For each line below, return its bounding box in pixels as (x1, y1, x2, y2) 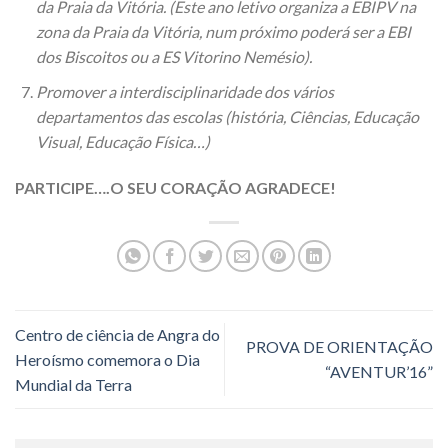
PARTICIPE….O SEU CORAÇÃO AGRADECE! (15, 177, 336, 197)
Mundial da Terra (15, 374, 132, 394)
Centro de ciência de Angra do (15, 324, 220, 344)
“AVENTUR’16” (325, 362, 433, 382)
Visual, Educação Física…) (35, 131, 210, 151)
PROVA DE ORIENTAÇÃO (246, 337, 433, 357)
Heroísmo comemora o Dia (15, 349, 200, 369)
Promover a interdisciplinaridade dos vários (35, 81, 334, 101)
